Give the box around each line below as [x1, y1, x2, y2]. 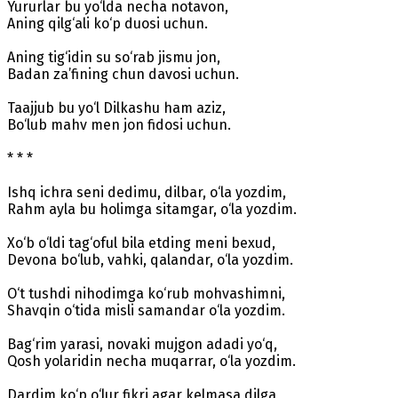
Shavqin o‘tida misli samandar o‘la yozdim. [7, 301, 285, 319]
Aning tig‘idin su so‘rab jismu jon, [7, 48, 220, 66]
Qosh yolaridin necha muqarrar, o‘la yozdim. [7, 352, 296, 370]
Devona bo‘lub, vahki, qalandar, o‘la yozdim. [7, 251, 293, 268]
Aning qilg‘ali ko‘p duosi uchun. [7, 14, 208, 32]
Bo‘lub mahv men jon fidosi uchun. [7, 115, 231, 133]
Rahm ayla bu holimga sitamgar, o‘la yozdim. [7, 200, 297, 218]
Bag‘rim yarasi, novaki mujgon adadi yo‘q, [7, 335, 277, 353]
